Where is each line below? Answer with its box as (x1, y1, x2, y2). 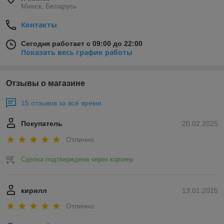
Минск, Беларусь (21, 2, 76, 10)
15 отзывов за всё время (21, 99, 101, 107)
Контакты (21, 20, 57, 30)
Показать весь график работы (21, 47, 132, 57)
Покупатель (21, 119, 62, 128)
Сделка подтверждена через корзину (21, 155, 133, 163)
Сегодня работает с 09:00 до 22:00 (21, 39, 142, 48)
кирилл (21, 186, 47, 194)
